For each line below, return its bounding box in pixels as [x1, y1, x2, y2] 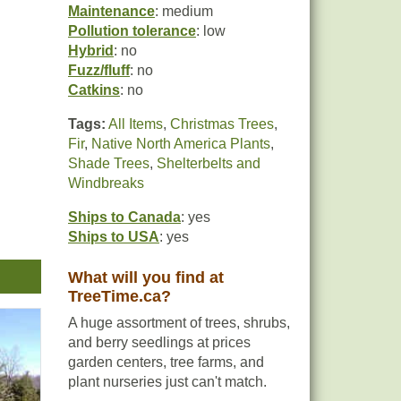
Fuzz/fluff [68, 63, 130, 78]
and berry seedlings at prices [68, 335, 251, 350]
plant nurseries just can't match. [68, 374, 267, 389]
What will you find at [68, 269, 224, 286]
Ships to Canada [68, 209, 181, 225]
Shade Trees [68, 156, 149, 171]
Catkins [68, 82, 120, 98]
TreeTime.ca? [68, 287, 171, 305]
